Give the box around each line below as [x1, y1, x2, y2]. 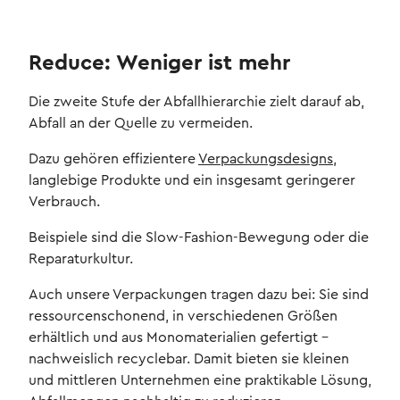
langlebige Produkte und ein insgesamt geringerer [29, 173, 355, 188]
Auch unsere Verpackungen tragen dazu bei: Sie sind [29, 287, 369, 303]
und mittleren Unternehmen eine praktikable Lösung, [29, 373, 371, 388]
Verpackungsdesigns [198, 152, 333, 167]
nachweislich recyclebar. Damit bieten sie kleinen [29, 352, 349, 367]
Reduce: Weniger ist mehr [29, 53, 290, 75]
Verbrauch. [29, 195, 100, 210]
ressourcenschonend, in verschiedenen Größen [29, 309, 337, 324]
